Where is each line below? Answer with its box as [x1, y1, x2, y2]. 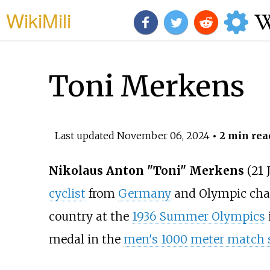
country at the [48, 209, 132, 224]
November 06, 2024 [116, 129, 210, 142]
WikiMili [6, 6, 71, 34]
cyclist [48, 186, 86, 201]
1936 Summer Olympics [131, 209, 265, 224]
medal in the [48, 232, 124, 247]
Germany [118, 186, 171, 201]
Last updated [54, 129, 117, 142]
